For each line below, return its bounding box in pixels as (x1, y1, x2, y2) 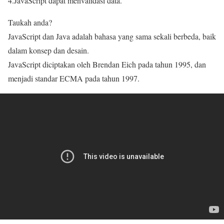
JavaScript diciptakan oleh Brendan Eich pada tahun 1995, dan (8, 59, 206, 70)
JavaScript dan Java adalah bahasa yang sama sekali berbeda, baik (8, 31, 216, 42)
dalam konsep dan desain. (8, 45, 89, 56)
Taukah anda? (8, 17, 52, 28)
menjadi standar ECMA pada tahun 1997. (8, 73, 139, 84)
